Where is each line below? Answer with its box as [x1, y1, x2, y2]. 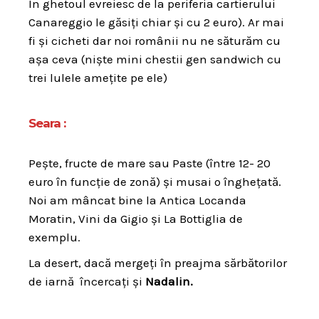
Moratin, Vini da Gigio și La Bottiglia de [28, 211, 243, 226]
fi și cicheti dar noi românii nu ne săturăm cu [28, 33, 281, 48]
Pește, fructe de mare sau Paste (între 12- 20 [28, 155, 271, 170]
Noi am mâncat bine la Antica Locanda [28, 192, 246, 207]
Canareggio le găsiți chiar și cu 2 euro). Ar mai [28, 14, 284, 29]
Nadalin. [145, 273, 193, 288]
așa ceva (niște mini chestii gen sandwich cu [28, 51, 281, 66]
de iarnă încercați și [28, 273, 145, 288]
